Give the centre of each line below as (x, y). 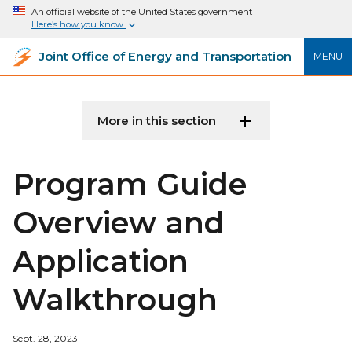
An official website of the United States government (142, 12)
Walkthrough (115, 300)
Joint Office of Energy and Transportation (165, 57)
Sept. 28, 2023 (45, 339)
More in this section (157, 121)
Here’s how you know (79, 24)
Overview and (119, 223)
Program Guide (130, 185)
